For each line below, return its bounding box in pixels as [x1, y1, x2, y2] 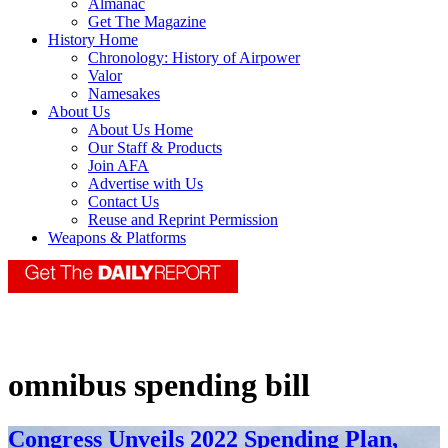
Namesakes [88, 85, 160, 103]
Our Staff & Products [88, 139, 222, 157]
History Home [48, 31, 138, 49]
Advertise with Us [88, 175, 203, 193]
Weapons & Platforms [48, 229, 186, 247]
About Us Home [88, 121, 193, 139]
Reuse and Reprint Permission [88, 211, 278, 229]
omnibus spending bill [8, 367, 310, 404]
